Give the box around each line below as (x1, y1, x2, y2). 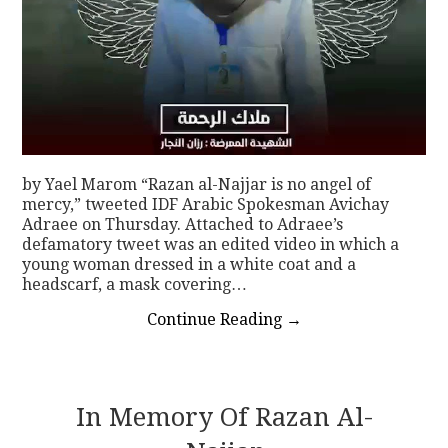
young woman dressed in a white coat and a (22, 254, 357, 274)
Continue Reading (146, 309, 286, 329)
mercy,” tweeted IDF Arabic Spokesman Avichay (22, 194, 390, 214)
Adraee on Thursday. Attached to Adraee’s (22, 214, 344, 234)
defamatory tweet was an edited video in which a (22, 234, 400, 254)
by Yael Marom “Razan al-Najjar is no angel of (22, 174, 372, 194)
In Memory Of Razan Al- (75, 401, 373, 432)
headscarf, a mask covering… (22, 274, 248, 294)
